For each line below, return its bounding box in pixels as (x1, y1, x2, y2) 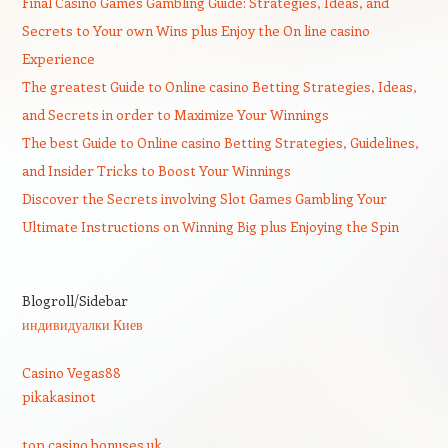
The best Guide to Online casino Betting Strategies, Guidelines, (21, 133, 419, 152)
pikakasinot (21, 387, 96, 406)
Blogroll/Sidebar (21, 291, 128, 310)
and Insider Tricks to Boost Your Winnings (21, 161, 291, 180)
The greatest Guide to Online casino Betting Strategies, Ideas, (21, 77, 417, 96)
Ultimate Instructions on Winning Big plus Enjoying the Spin (21, 217, 399, 236)
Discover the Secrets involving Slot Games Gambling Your (21, 189, 387, 208)
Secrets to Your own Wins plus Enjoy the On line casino (21, 21, 370, 40)
